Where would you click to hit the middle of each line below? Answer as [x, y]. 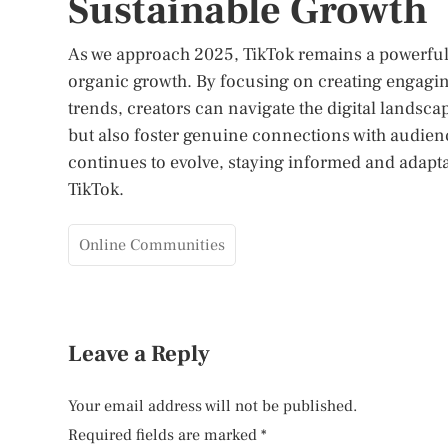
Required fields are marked [164, 435]
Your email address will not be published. [212, 406]
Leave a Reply [139, 354]
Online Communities [152, 245]
